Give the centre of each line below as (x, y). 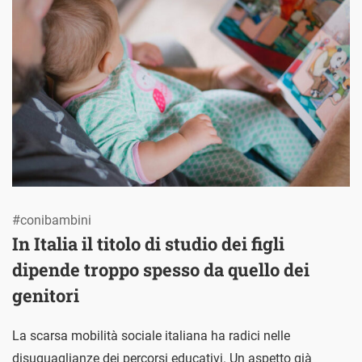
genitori (46, 296)
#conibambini (52, 221)
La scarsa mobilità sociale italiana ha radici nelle (151, 336)
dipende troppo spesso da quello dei (161, 270)
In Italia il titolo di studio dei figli (148, 244)
